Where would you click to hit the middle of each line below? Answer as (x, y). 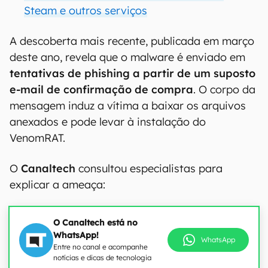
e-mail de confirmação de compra (101, 89)
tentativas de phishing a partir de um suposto (133, 73)
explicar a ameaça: (57, 185)
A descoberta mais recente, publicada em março (132, 41)
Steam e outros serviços (86, 10)
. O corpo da (224, 89)
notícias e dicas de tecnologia (102, 258)
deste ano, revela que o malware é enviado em (127, 57)
